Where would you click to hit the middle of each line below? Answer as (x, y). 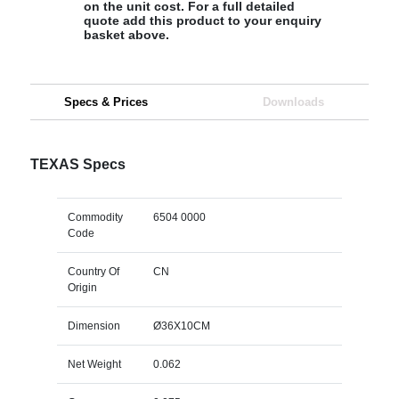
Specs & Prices (106, 102)
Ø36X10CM (181, 326)
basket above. (126, 34)
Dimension (94, 326)
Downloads (293, 102)
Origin (82, 287)
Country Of (93, 271)
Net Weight (94, 364)
